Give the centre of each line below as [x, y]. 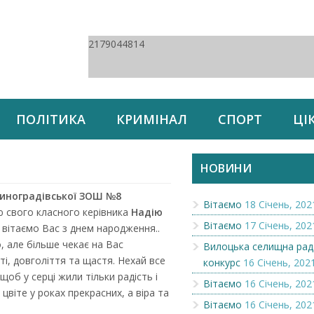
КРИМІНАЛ [152, 119]
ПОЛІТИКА [51, 119]
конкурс [222, 262]
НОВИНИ [226, 168]
